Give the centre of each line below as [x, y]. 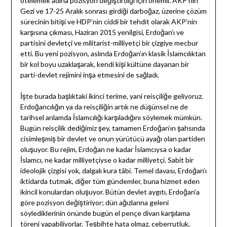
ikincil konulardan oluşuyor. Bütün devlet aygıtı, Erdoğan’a [110, 192]
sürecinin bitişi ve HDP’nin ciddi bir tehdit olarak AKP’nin [108, 22]
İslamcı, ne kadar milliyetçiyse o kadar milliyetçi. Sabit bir [107, 160]
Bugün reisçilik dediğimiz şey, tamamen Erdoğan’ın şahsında [112, 128]
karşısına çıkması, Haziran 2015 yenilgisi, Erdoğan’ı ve [102, 32]
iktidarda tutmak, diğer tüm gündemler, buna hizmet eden [110, 181]
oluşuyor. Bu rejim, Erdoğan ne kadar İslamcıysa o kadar [105, 149]
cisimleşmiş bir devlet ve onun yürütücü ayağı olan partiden [112, 139]
